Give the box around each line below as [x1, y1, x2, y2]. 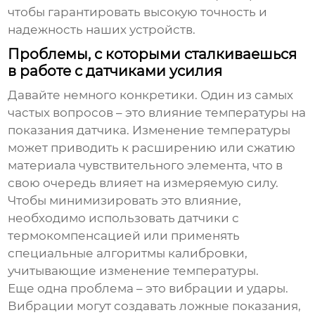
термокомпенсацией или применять [8, 229, 240, 243]
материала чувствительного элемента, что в [8, 158, 283, 173]
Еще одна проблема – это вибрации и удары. [8, 281, 289, 296]
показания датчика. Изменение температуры [8, 123, 291, 138]
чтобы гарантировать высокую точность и [8, 5, 268, 20]
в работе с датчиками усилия [8, 63, 223, 80]
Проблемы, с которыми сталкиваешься [8, 46, 297, 63]
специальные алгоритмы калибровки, [8, 246, 248, 261]
